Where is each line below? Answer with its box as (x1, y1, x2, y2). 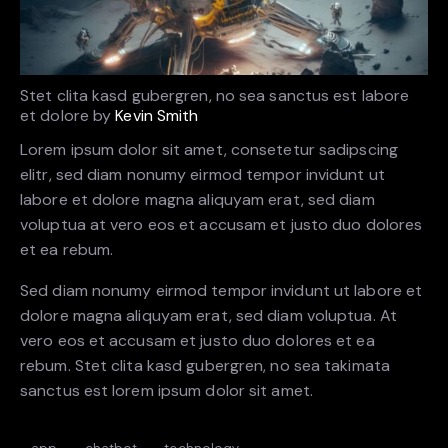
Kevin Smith (115, 104, 199, 126)
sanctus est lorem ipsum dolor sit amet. (20, 380, 313, 402)
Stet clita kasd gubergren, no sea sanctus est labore (20, 84, 410, 106)
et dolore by (20, 104, 116, 126)
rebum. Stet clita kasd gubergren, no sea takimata (20, 355, 390, 377)
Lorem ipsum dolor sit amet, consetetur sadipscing (20, 139, 398, 161)
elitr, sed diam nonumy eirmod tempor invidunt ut (20, 164, 385, 186)
